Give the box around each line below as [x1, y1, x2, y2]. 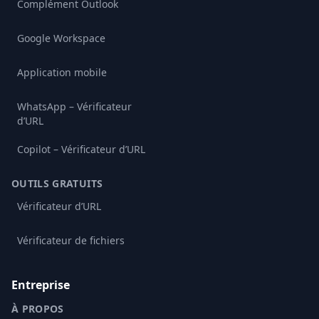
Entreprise [11, 277, 70, 293]
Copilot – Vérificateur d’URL [17, 142, 145, 157]
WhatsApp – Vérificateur [17, 100, 132, 114]
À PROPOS [11, 302, 64, 316]
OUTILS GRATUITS [11, 177, 103, 191]
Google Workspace [17, 31, 105, 46]
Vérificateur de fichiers [17, 234, 125, 248]
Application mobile [17, 66, 107, 80]
